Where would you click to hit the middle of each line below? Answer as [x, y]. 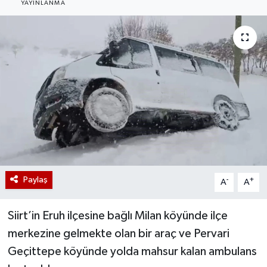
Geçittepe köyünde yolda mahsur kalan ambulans [132, 251]
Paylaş [35, 179]
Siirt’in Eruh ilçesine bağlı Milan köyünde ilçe [117, 215]
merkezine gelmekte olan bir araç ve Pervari [118, 233]
